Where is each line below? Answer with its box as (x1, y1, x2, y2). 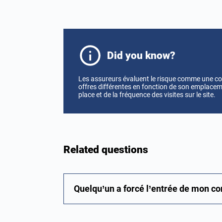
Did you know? (107, 50, 175, 61)
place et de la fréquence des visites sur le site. (78, 91, 216, 99)
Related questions (63, 144, 148, 156)
